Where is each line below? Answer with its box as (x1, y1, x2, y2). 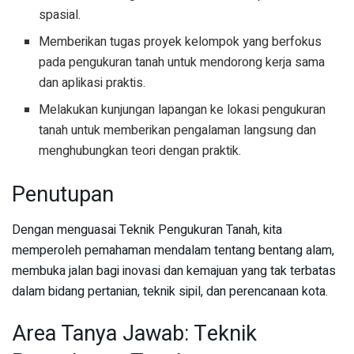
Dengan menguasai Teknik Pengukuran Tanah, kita (12, 220, 282, 239)
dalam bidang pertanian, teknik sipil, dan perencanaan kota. (12, 281, 328, 301)
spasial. (39, 6, 81, 25)
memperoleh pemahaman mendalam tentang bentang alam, (12, 240, 334, 260)
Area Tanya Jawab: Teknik (12, 318, 257, 350)
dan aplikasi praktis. (39, 73, 146, 93)
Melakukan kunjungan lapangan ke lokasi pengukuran (39, 100, 326, 120)
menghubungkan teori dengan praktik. (39, 141, 242, 161)
